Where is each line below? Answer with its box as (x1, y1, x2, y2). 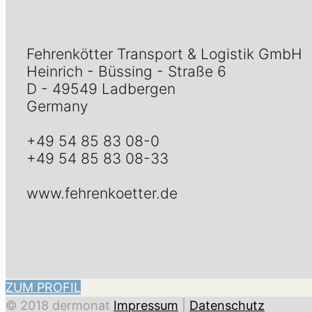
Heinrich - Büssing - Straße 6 (26, 62, 226, 80)
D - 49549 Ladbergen (26, 79, 175, 97)
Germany (26, 97, 88, 115)
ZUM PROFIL (6, 279, 81, 295)
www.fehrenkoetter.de (26, 184, 178, 202)
